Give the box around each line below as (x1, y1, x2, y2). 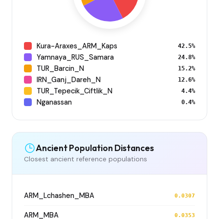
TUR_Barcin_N (37, 64, 84, 73)
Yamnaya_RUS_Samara (37, 52, 114, 62)
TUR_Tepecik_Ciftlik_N (37, 86, 112, 95)
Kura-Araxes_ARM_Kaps (37, 41, 117, 50)
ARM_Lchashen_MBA (24, 191, 94, 200)
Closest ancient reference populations (24, 154, 147, 163)
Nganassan (37, 97, 72, 107)
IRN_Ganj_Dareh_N (37, 75, 101, 84)
